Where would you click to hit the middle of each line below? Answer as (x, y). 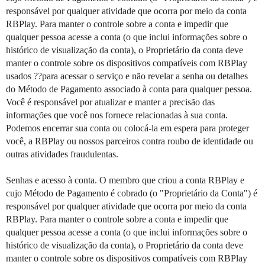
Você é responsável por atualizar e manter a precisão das (110, 102)
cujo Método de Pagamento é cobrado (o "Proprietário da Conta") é (132, 193)
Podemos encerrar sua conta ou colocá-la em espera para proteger (127, 128)
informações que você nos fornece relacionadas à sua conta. (117, 115)
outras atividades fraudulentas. (62, 154)
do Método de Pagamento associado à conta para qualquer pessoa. (129, 89)
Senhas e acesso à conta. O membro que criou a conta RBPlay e (125, 180)
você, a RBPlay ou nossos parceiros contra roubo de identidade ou (130, 141)
